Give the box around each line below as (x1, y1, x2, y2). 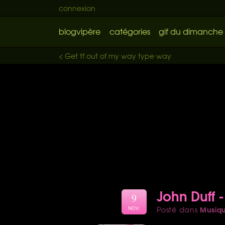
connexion (59, 3, 95, 13)
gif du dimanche (159, 25, 223, 37)
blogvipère (59, 25, 100, 37)
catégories (109, 25, 150, 37)
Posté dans (157, 204, 200, 214)
